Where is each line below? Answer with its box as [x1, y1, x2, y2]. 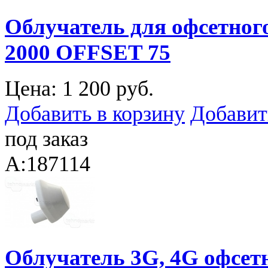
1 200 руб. [62, 77, 154, 101]
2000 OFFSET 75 [5, 39, 170, 65]
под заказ [5, 127, 88, 151]
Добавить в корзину [5, 102, 185, 126]
